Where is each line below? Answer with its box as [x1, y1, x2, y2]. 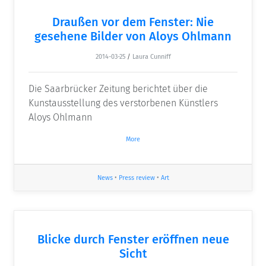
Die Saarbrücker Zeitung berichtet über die [28, 83, 208, 94]
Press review [118, 174, 155, 182]
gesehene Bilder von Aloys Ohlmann [34, 28, 232, 43]
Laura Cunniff [132, 52, 171, 61]
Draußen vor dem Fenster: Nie [52, 14, 214, 29]
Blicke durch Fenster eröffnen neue [37, 232, 229, 247]
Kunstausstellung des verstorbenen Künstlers [28, 97, 218, 109]
